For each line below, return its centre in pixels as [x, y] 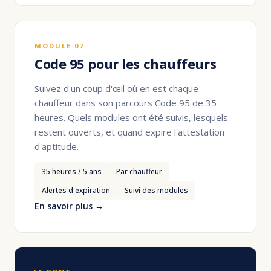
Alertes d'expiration [76, 191]
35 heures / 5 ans [72, 172]
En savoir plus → [69, 206]
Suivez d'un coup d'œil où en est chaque [116, 88]
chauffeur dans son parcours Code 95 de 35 [126, 103]
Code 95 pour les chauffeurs [126, 63]
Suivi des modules [156, 191]
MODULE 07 [59, 45]
